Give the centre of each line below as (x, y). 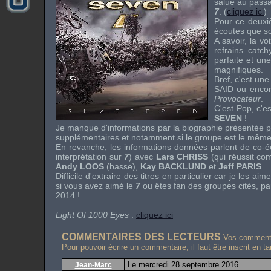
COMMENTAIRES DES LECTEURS (141, 237)
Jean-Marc (93, 265)
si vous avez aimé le (96, 186)
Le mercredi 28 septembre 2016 (183, 265)
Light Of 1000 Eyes (92, 215)
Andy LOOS (80, 166)
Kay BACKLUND (173, 166)
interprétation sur (90, 157)
